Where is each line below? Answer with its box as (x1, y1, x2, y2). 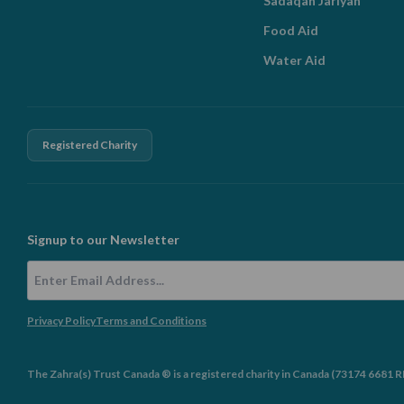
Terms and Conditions (96, 314, 207, 327)
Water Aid (262, 52, 326, 68)
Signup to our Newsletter (27, 232, 179, 247)
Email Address (26, 280, 124, 300)
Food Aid (262, 23, 318, 38)
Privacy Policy (27, 314, 96, 327)
